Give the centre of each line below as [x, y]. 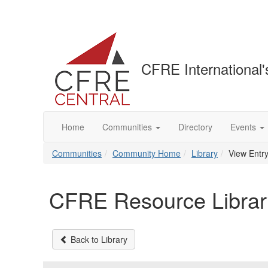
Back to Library [98, 239]
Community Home [147, 153]
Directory [195, 127]
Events [243, 127]
